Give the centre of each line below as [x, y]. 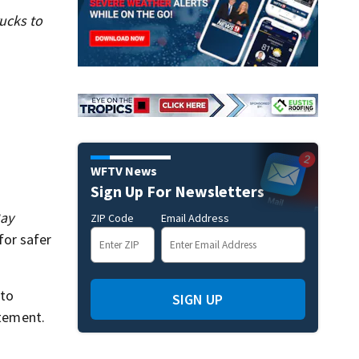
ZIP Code [112, 218]
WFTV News [123, 170]
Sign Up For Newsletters [177, 191]
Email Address [195, 218]
